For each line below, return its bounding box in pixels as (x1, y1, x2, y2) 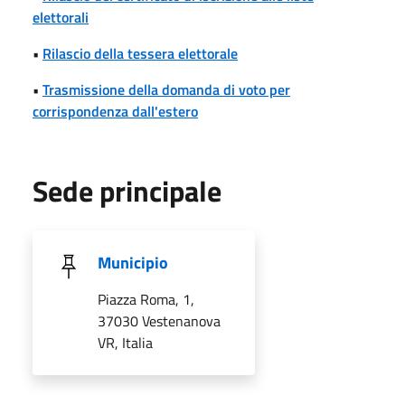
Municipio (98, 250, 168, 275)
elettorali (33, 5, 89, 28)
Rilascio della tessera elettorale (42, 42, 238, 64)
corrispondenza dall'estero (33, 99, 198, 122)
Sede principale (33, 168, 221, 212)
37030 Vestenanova (98, 309, 221, 332)
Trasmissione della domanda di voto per (42, 78, 290, 100)
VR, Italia (98, 331, 153, 353)
